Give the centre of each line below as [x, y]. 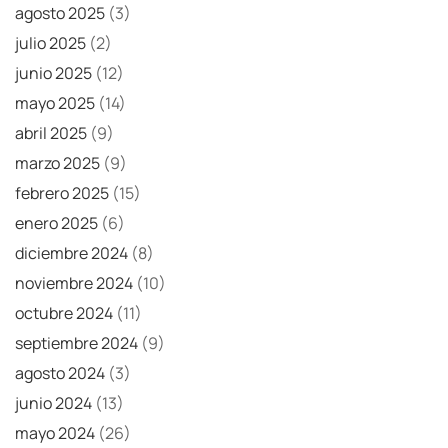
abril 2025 [51, 133]
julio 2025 [50, 43]
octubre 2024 [64, 313]
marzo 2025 [57, 163]
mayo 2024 [55, 433]
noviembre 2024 [74, 283]
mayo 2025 [55, 103]
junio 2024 [53, 403]
